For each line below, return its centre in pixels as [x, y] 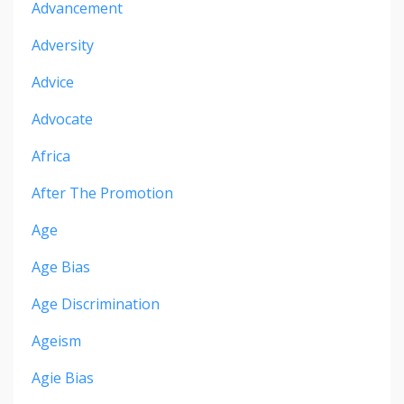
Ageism [56, 341]
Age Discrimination [96, 304]
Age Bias [61, 267]
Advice [53, 83]
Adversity [63, 46]
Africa [51, 156]
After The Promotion [102, 193]
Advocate [62, 119]
